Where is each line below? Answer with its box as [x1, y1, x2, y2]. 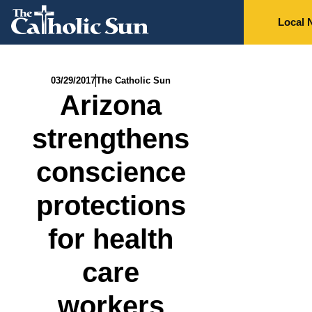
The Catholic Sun [96, 75, 171, 86]
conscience [36, 157, 186, 187]
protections [36, 190, 186, 221]
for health [48, 224, 174, 254]
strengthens [32, 123, 190, 154]
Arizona [60, 90, 162, 120]
